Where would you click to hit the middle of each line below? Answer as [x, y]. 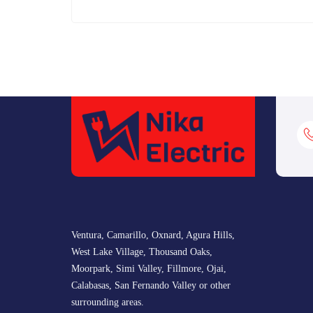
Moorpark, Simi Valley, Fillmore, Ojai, [149, 268]
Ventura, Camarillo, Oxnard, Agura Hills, [153, 235]
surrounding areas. [108, 302]
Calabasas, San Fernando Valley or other [151, 285]
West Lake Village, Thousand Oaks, [142, 252]
